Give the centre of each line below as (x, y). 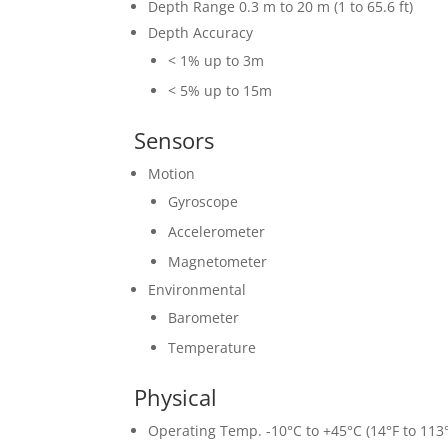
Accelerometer (217, 231)
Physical (176, 396)
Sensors (174, 139)
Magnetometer (218, 261)
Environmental (197, 289)
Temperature (212, 347)
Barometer (204, 317)
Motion (172, 173)
